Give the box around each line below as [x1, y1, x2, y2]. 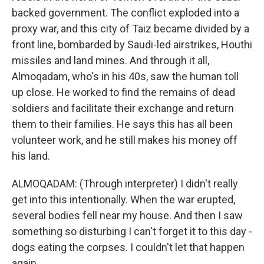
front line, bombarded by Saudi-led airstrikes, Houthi [12, 38, 252, 51]
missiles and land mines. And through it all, [12, 54, 209, 67]
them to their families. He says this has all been [12, 117, 233, 130]
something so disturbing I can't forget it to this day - [12, 225, 252, 237]
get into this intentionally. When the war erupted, [12, 193, 235, 206]
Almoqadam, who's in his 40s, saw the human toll [12, 70, 239, 82]
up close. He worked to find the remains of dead [12, 85, 235, 98]
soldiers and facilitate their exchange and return [12, 101, 234, 114]
